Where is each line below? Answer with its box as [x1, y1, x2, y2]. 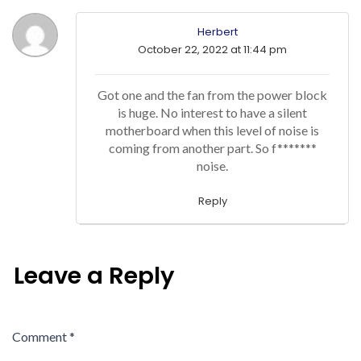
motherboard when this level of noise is [106, 122, 319, 138]
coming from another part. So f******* [108, 139, 317, 156]
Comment [12, 328, 69, 344]
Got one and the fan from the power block [98, 86, 327, 102]
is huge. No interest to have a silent [118, 104, 307, 120]
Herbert [197, 23, 238, 39]
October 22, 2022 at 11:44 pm [138, 41, 287, 57]
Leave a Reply [14, 259, 175, 292]
